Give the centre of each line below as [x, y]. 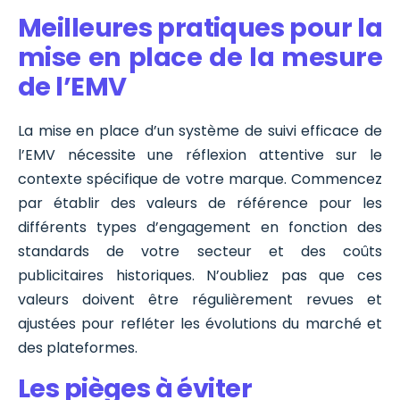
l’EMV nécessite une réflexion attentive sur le [200, 154]
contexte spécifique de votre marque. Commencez [200, 179]
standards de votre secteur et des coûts [200, 251]
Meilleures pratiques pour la [200, 28]
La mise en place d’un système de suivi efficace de [200, 130]
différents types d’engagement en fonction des [200, 227]
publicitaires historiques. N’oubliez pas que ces [200, 275]
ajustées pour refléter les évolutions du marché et [200, 323]
